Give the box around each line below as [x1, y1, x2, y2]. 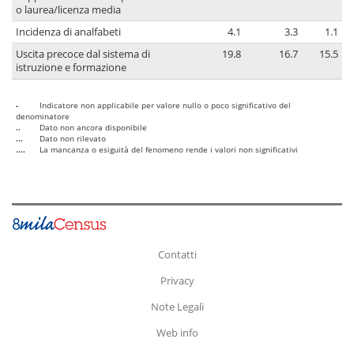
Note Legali [150, 299, 204, 314]
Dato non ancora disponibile [40, 122, 147, 134]
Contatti [157, 247, 197, 262]
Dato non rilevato [40, 133, 106, 145]
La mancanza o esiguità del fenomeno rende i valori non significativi [40, 144, 298, 156]
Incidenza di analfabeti [16, 25, 121, 40]
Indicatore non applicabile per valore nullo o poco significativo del [40, 100, 291, 111]
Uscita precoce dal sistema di [16, 47, 150, 62]
